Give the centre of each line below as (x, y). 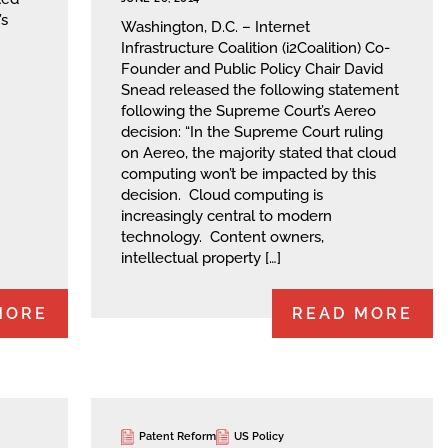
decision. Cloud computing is (222, 194)
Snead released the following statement (260, 89)
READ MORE (352, 314)
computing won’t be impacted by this (248, 173)
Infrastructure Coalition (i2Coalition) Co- (255, 47)
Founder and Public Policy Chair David (252, 68)
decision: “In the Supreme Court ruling (252, 131)
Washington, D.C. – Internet (215, 26)
